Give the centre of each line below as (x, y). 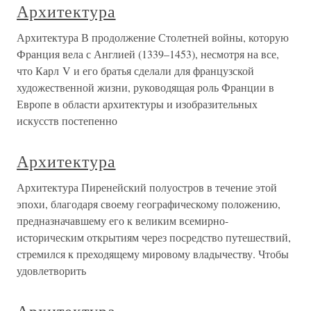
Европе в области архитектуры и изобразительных (137, 104)
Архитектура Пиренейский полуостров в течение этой (147, 187)
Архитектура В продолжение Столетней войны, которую (153, 37)
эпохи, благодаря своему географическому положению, (149, 204)
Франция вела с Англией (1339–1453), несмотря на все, (148, 54)
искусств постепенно (67, 120)
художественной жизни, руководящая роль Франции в (145, 87)
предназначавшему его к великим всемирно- (123, 220)
